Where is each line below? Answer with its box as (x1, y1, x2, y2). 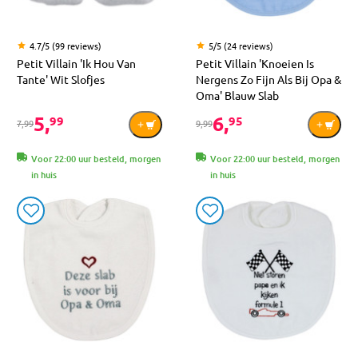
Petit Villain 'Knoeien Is (196, 55, 314, 70)
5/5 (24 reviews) (209, 38, 273, 52)
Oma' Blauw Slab (196, 87, 279, 102)
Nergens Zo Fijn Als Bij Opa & (196, 71, 341, 86)
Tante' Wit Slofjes (17, 71, 105, 86)
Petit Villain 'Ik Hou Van (17, 55, 136, 70)
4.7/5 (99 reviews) (30, 38, 101, 52)
